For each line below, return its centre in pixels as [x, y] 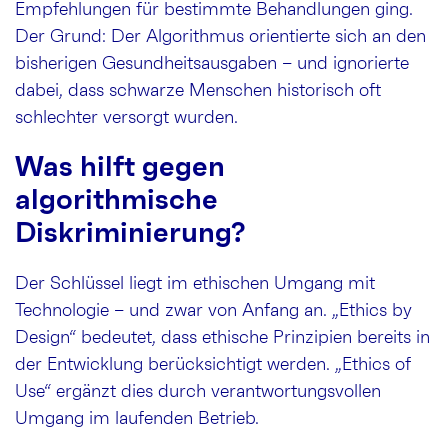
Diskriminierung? [130, 234]
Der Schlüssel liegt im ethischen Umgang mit [195, 284]
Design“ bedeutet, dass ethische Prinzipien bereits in [222, 338]
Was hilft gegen [120, 168]
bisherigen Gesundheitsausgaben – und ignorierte [212, 64]
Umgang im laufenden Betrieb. [137, 419]
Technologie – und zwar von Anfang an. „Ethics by [213, 311]
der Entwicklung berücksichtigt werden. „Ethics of [213, 365]
